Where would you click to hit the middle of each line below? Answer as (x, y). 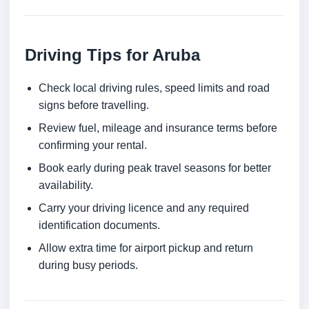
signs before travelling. (94, 106)
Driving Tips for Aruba (112, 55)
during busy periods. (88, 266)
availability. (66, 186)
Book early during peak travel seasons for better (155, 168)
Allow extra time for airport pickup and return (146, 248)
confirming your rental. (93, 146)
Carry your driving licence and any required (144, 208)
